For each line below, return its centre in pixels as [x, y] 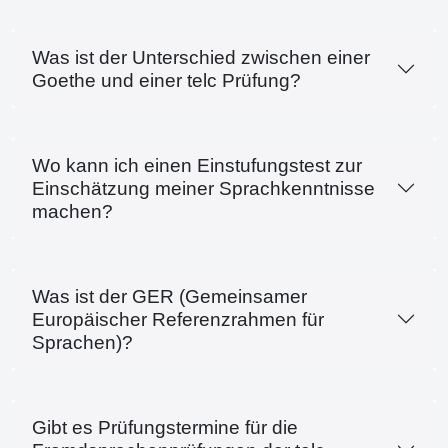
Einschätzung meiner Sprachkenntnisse [203, 188]
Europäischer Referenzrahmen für [178, 319]
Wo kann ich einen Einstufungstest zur [197, 165]
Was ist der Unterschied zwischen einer [201, 57]
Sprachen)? [82, 342]
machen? [72, 211]
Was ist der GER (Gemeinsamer [169, 296]
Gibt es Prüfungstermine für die [165, 427]
